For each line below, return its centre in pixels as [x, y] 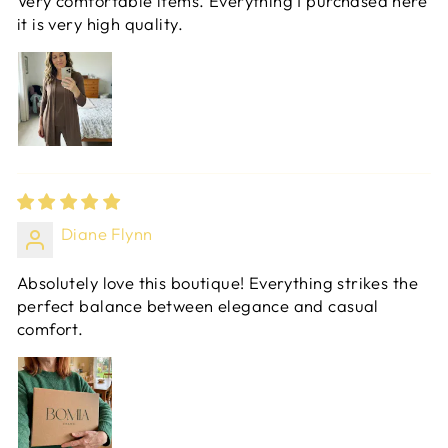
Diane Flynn [107, 234]
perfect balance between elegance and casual [198, 306]
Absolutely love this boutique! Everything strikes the [217, 283]
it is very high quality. [100, 24]
